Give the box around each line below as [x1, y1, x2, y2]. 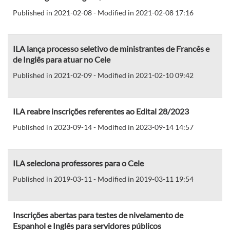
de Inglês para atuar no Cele [13, 54, 110, 64]
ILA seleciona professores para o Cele [13, 158, 144, 168]
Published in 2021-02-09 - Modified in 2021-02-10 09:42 [13, 70, 194, 80]
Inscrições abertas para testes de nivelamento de [13, 209, 183, 220]
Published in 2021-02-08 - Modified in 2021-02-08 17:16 [13, 8, 194, 17]
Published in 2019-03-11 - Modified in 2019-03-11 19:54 [13, 174, 194, 183]
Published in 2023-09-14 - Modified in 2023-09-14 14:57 [13, 122, 194, 131]
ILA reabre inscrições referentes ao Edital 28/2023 [13, 106, 189, 116]
